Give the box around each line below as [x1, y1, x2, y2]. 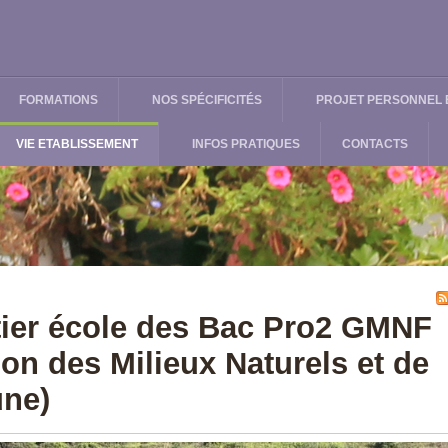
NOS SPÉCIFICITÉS [152, 93, 262, 107]
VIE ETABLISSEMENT [16, 137, 138, 151]
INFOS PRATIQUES [192, 137, 300, 151]
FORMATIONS [19, 93, 98, 107]
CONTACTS [342, 137, 408, 151]
